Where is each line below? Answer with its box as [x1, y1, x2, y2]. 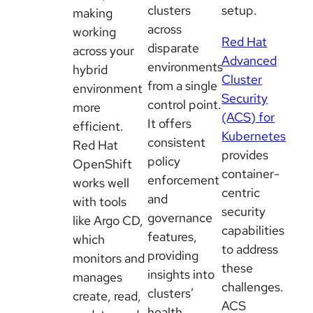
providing [147, 247, 198, 263]
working [73, 23, 116, 40]
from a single [147, 77, 217, 94]
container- [221, 165, 280, 182]
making [73, 4, 112, 21]
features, [147, 228, 197, 245]
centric [221, 184, 261, 201]
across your [73, 42, 134, 59]
